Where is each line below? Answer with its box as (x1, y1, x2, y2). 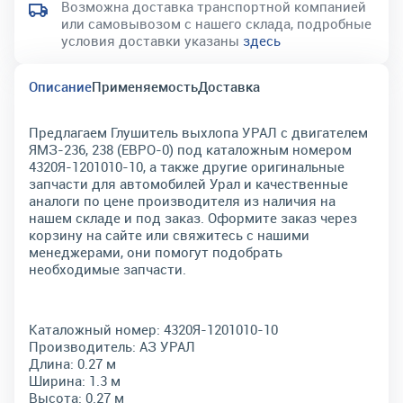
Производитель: (29, 337, 136, 355)
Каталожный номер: (29, 320, 160, 338)
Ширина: (29, 372, 85, 390)
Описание (29, 77, 92, 95)
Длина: (29, 354, 74, 372)
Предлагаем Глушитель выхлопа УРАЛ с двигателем (29, 123, 368, 141)
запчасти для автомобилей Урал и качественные (29, 175, 348, 193)
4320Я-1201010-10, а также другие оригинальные (29, 157, 345, 175)
